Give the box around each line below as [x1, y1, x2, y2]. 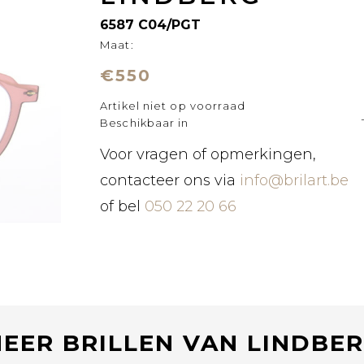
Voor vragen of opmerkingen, [100, 145, 317, 163]
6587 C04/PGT [100, 17, 201, 32]
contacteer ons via [100, 171, 236, 189]
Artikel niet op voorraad [100, 99, 246, 112]
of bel [100, 197, 145, 215]
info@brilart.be [240, 171, 349, 189]
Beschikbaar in [100, 116, 189, 129]
